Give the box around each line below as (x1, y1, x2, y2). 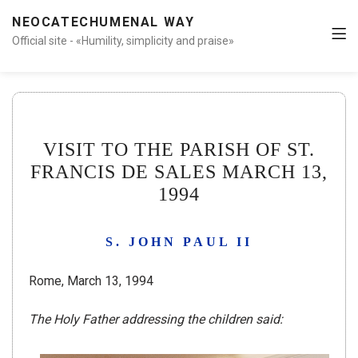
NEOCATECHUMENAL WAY (12, 14, 195, 30)
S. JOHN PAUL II (105, 235, 253, 249)
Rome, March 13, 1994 (29, 273, 153, 289)
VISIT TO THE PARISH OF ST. (43, 139, 315, 161)
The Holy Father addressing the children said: (29, 312, 283, 328)
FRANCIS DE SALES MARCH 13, (30, 161, 328, 183)
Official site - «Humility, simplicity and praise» (12, 34, 234, 47)
